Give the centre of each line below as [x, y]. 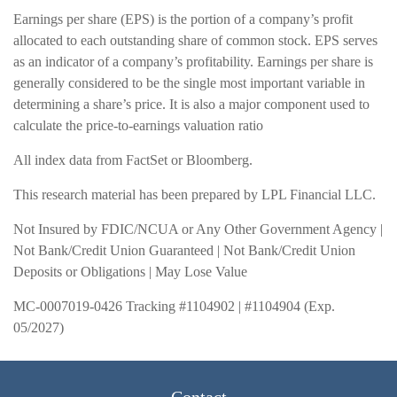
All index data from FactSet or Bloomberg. [133, 160]
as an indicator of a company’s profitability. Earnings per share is [193, 61]
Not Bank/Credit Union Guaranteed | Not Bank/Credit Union [184, 250]
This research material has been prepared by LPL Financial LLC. [195, 194]
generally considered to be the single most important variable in [189, 82]
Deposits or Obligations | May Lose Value [130, 271]
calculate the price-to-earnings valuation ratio [138, 125]
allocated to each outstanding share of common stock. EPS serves [195, 40]
